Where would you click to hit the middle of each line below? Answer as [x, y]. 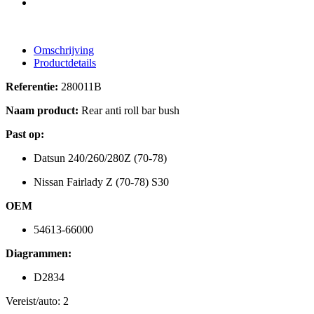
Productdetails [65, 63]
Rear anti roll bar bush [129, 111]
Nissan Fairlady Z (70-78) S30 [101, 182]
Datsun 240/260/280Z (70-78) [100, 158]
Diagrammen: [39, 254]
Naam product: [42, 111]
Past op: [25, 135]
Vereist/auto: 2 [37, 301]
